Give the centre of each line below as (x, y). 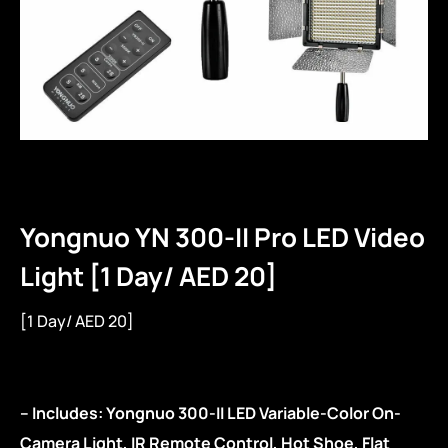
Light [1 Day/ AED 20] (148, 275)
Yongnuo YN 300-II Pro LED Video (222, 236)
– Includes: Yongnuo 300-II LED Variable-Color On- (210, 412)
